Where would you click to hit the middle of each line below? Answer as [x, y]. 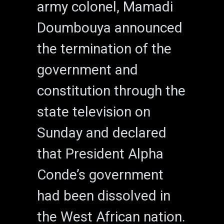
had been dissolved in [104, 195]
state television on [94, 111]
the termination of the [104, 48]
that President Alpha [100, 153]
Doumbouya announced [110, 27]
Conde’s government [100, 174]
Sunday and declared [102, 132]
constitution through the [111, 90]
